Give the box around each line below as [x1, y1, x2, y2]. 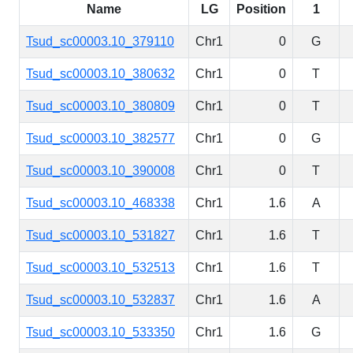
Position [236, 2, 286, 16]
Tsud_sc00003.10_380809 [26, 99, 175, 113]
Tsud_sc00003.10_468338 [26, 196, 175, 210]
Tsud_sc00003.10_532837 [26, 293, 175, 307]
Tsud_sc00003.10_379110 [26, 35, 174, 48]
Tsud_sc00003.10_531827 [26, 229, 175, 242]
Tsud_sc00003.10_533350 [26, 325, 175, 339]
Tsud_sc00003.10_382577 [26, 132, 175, 145]
